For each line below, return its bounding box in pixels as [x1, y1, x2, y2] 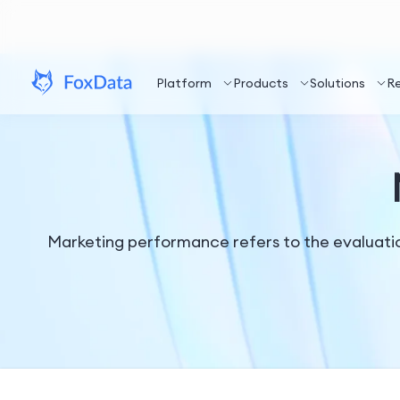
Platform [156, 75, 212, 91]
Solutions [310, 75, 365, 91]
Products [233, 75, 288, 91]
